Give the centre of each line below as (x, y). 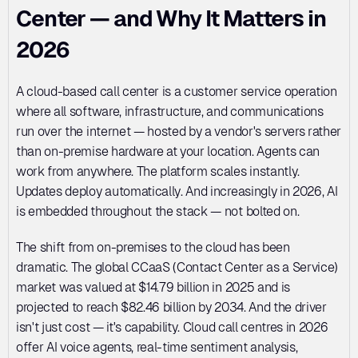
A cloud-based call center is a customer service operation (177, 91)
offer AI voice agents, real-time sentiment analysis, (157, 347)
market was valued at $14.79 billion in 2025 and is (153, 287)
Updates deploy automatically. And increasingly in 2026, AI (177, 191)
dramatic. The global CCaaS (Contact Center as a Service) (177, 267)
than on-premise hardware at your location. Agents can (168, 151)
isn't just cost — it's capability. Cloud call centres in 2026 (172, 327)
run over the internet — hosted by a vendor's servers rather (179, 131)
